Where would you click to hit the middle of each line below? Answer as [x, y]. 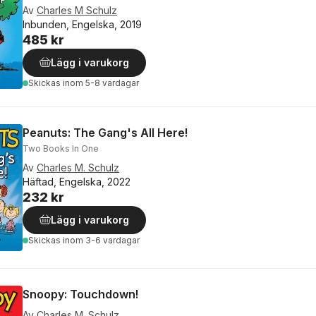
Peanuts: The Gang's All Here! [105, 133]
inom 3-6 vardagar [101, 241]
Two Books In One [61, 149]
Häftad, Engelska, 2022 [77, 182]
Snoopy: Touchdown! [80, 294]
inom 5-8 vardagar [101, 83]
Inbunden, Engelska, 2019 [82, 25]
